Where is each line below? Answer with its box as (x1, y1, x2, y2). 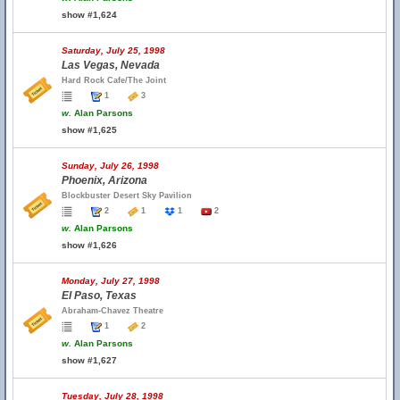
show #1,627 (62, 355, 117, 365)
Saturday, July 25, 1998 (62, 46, 165, 55)
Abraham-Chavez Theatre (62, 306, 163, 315)
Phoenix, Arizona (62, 174, 147, 187)
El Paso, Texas (62, 289, 137, 302)
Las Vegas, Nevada (62, 59, 160, 71)
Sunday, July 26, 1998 (62, 161, 159, 171)
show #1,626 (62, 240, 117, 250)
